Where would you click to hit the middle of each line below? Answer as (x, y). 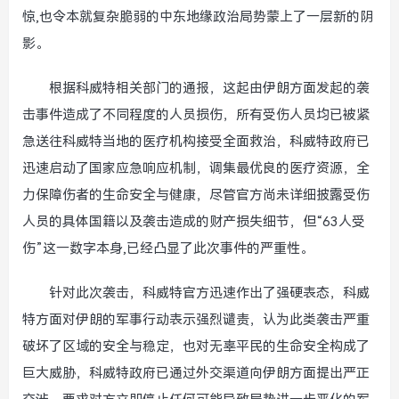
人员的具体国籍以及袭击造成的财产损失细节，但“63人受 (194, 222)
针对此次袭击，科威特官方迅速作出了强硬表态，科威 (209, 293)
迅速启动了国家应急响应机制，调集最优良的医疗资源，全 (196, 168)
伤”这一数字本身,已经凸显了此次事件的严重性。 (168, 248)
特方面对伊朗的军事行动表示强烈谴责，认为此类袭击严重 (196, 320)
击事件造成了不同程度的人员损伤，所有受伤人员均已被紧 (196, 115)
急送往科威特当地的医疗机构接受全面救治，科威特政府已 (196, 142)
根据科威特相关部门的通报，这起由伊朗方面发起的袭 (209, 88)
